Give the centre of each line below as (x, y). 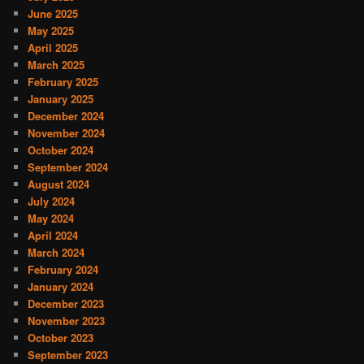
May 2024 (51, 219)
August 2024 (59, 184)
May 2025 (51, 31)
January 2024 (61, 287)
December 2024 (66, 116)
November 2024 (67, 133)
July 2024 (52, 201)
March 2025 (56, 65)
